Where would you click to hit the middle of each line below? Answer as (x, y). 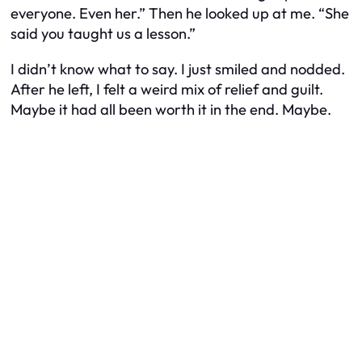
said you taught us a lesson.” (103, 34)
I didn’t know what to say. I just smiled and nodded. (178, 69)
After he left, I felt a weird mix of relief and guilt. (167, 89)
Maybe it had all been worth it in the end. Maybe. (171, 109)
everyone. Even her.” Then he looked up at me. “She (180, 14)
